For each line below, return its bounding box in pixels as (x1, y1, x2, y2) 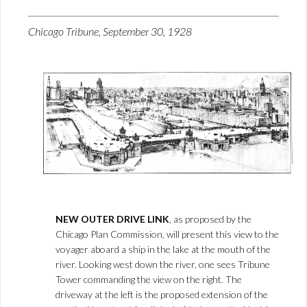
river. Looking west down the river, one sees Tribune (56, 258, 270, 270)
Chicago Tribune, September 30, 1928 (28, 24, 192, 38)
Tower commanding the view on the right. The (56, 273, 242, 285)
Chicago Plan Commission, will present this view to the (56, 228, 279, 240)
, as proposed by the (169, 212, 251, 225)
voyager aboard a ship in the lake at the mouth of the (56, 243, 271, 255)
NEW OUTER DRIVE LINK (56, 212, 169, 225)
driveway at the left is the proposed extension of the (56, 288, 268, 300)
